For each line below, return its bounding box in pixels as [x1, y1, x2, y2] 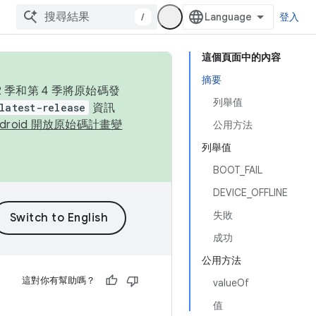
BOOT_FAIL [213, 164, 262, 176]
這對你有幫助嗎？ [22, 274, 95, 286]
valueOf [213, 276, 249, 289]
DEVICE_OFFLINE [213, 186, 288, 199]
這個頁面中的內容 [202, 51, 281, 63]
